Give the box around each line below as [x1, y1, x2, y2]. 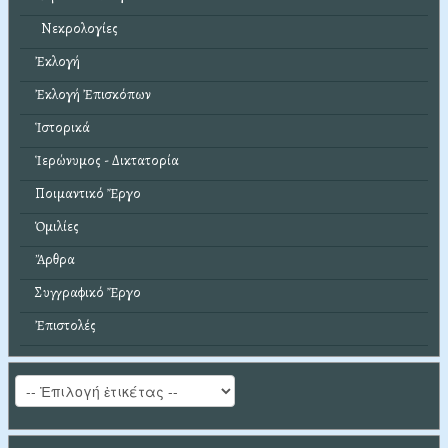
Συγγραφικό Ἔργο [35, 283, 141, 303]
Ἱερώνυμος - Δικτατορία [35, 151, 179, 171]
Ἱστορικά [35, 118, 90, 138]
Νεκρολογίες [35, 19, 118, 39]
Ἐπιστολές [35, 316, 96, 336]
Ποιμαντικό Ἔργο [35, 184, 141, 204]
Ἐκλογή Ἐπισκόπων [35, 85, 151, 105]
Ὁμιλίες [35, 217, 79, 237]
